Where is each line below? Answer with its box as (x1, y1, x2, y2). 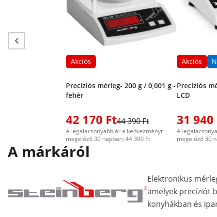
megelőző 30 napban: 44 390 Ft (66, 135, 150, 143)
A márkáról (8, 141, 90, 161)
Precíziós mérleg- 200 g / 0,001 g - (66, 81, 176, 90)
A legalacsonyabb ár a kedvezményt (66, 127, 163, 135)
